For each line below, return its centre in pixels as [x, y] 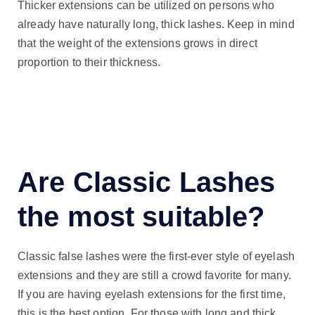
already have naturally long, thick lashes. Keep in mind [156, 24]
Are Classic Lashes [147, 182]
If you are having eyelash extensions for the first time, [152, 295]
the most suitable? [141, 217]
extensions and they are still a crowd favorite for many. [154, 276]
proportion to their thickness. [89, 62]
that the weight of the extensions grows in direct [137, 43]
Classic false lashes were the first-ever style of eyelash [156, 257]
